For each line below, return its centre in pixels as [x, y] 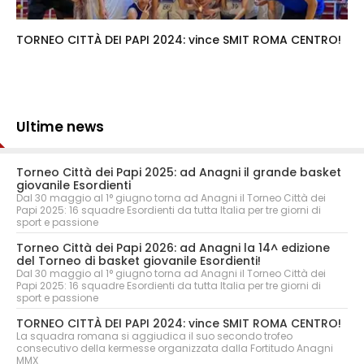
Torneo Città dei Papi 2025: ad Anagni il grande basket [179, 172]
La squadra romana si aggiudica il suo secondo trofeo [154, 336]
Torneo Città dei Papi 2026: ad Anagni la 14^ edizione [173, 247]
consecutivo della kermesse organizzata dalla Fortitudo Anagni [175, 348]
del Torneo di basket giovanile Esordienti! [139, 260]
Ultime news [60, 126]
